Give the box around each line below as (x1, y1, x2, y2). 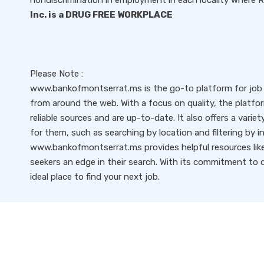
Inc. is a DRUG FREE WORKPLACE (30, 9, 173, 20)
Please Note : (30, 68, 83, 79)
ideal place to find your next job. (30, 171, 160, 182)
